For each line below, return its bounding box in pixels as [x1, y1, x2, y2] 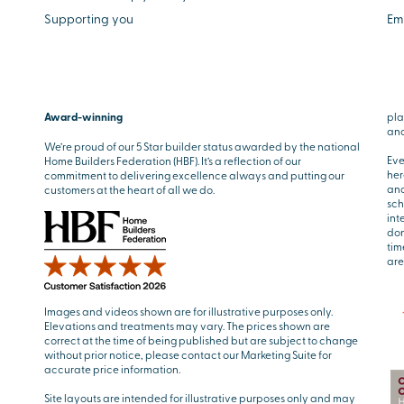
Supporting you [44, 10, 133, 27]
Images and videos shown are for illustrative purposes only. [44, 304, 333, 318]
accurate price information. [44, 362, 180, 376]
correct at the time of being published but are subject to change [44, 333, 358, 347]
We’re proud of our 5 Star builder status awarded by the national [44, 139, 360, 153]
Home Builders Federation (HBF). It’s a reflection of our [44, 153, 301, 168]
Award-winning [44, 109, 123, 124]
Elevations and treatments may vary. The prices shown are [44, 318, 330, 333]
